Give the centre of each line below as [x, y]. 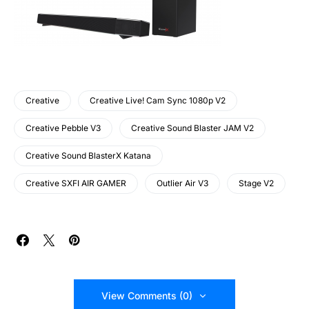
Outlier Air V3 [182, 183]
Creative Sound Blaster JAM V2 [192, 128]
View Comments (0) [147, 295]
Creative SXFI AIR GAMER [76, 183]
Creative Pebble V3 [63, 128]
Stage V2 [256, 183]
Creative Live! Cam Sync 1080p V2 [158, 100]
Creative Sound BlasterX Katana [88, 155]
